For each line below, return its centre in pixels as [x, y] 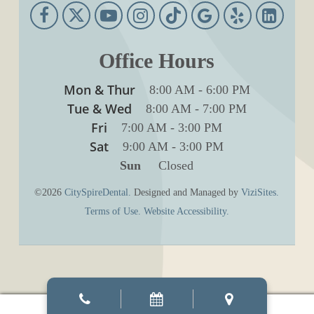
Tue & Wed [99, 108]
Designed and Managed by [186, 192]
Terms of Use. [112, 211]
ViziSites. [260, 192]
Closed [168, 165]
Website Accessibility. [186, 211]
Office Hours [157, 60]
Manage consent [157, 307]
